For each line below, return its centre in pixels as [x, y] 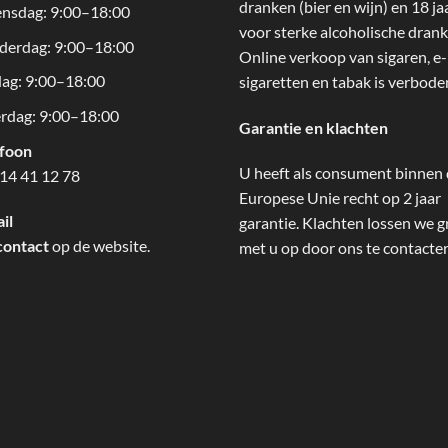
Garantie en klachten [313, 127]
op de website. [99, 246]
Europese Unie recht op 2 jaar [340, 198]
